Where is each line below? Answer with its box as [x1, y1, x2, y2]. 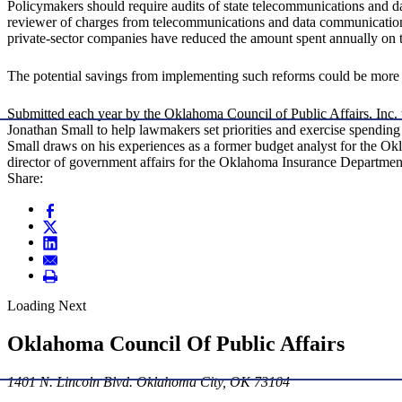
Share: [7, 170, 43, 187]
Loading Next [7, 298, 86, 314]
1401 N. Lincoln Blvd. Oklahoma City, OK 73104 [7, 373, 290, 389]
